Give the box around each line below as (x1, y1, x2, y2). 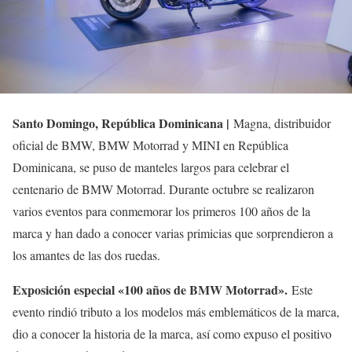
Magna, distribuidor (233, 114, 331, 131)
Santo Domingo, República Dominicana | (13, 113, 233, 132)
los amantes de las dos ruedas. (13, 246, 164, 263)
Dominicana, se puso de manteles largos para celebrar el (13, 158, 289, 175)
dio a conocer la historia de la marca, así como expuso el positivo (13, 324, 332, 342)
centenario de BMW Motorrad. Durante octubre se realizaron (13, 180, 314, 197)
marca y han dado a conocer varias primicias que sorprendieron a (13, 224, 333, 241)
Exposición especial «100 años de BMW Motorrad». (13, 280, 288, 299)
